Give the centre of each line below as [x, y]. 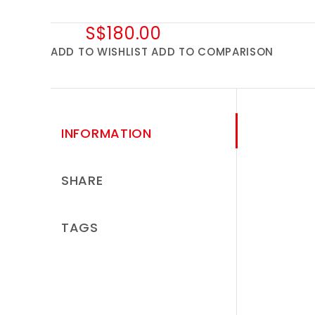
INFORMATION [107, 134]
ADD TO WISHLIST [99, 52]
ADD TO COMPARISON [213, 52]
